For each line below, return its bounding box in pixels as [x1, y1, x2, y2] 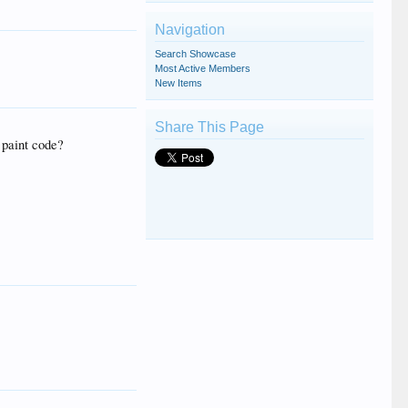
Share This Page [154, 118, 264, 135]
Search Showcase [154, 47, 236, 59]
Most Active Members [154, 62, 250, 74]
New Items [154, 76, 202, 88]
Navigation [154, 21, 225, 37]
